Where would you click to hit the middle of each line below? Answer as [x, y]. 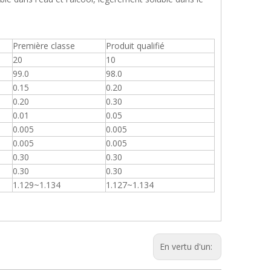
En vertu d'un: [187, 247]
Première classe [44, 46]
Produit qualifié [135, 46]
